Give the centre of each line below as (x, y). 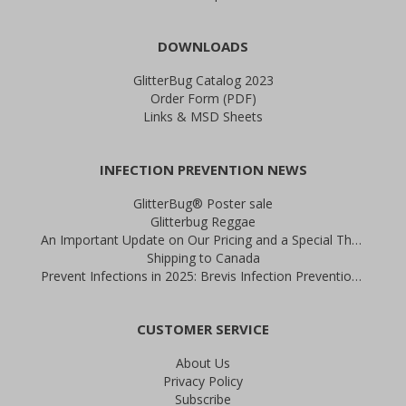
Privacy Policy (203, 381)
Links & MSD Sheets (203, 116)
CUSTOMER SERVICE (203, 329)
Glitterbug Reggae (203, 222)
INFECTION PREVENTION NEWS (203, 169)
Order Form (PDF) (203, 98)
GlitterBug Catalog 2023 (203, 80)
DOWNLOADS (203, 46)
